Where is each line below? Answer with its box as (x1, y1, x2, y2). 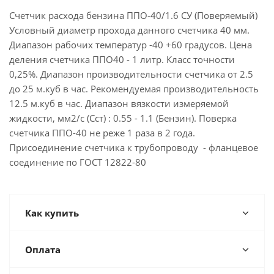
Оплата (25, 243, 61, 256)
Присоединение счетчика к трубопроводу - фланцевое (9, 141, 258, 154)
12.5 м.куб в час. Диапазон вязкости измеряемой (9, 97, 229, 109)
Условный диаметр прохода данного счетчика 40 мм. (9, 24, 250, 36)
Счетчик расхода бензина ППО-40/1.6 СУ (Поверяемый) (9, 9, 257, 21)
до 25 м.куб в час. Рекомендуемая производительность (9, 83, 259, 95)
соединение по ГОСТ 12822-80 (9, 156, 146, 168)
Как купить (25, 207, 79, 219)
